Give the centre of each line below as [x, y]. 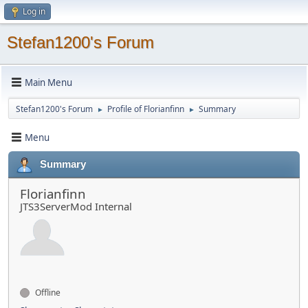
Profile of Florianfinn [146, 109]
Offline [47, 293]
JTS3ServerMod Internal [76, 206]
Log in [34, 11]
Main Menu [48, 82]
